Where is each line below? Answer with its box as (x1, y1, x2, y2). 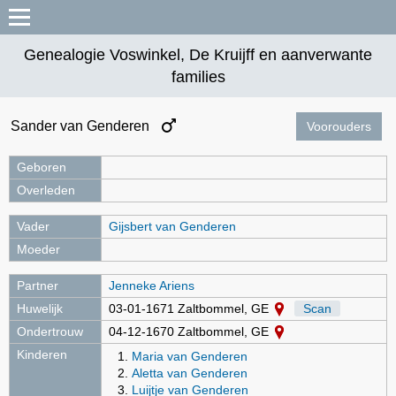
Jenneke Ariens (109, 278, 194, 293)
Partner (17, 278, 58, 293)
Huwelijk (17, 301, 63, 316)
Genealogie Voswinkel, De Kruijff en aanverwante (24, 46, 372, 64)
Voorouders (307, 119, 371, 133)
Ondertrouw (17, 324, 83, 339)
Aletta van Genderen (132, 366, 247, 380)
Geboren (17, 160, 66, 174)
